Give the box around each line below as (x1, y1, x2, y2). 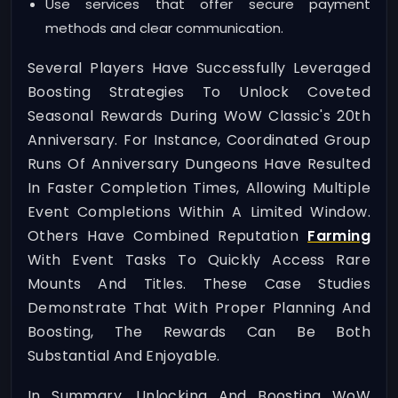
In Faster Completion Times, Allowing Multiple (28, 178, 370, 199)
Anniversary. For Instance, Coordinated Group (28, 130, 370, 151)
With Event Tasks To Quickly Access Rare (28, 250, 370, 271)
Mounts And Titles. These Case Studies (28, 274, 370, 295)
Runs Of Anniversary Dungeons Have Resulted (28, 154, 370, 175)
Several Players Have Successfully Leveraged (28, 58, 370, 79)
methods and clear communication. (44, 19, 283, 38)
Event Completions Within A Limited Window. (28, 202, 370, 223)
